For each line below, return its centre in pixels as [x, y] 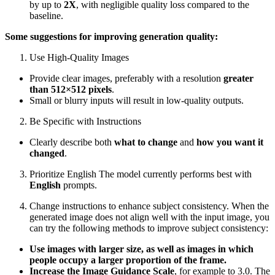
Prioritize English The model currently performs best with [141, 174]
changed [47, 153]
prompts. [79, 185]
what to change [146, 142]
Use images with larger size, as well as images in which [141, 249]
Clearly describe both [72, 142]
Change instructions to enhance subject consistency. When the [149, 206]
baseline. [46, 15]
